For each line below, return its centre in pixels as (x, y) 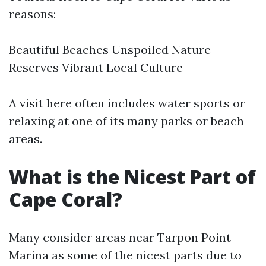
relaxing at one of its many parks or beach (126, 121)
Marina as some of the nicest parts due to (125, 255)
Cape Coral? (66, 199)
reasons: (32, 14)
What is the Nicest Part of (132, 177)
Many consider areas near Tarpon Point (120, 237)
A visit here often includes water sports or (127, 103)
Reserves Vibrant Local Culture (96, 67)
